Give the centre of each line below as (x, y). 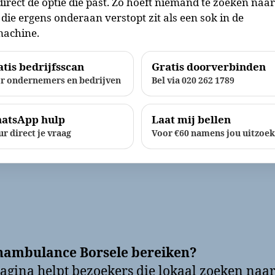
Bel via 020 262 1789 (193, 80)
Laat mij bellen (191, 120)
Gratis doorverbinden (209, 67)
